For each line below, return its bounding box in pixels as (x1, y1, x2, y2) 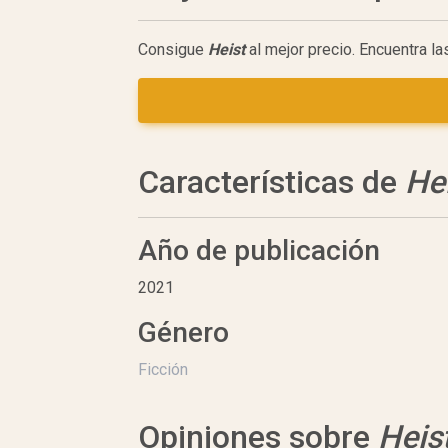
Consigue (138, 40, 208, 60)
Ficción (138, 360, 188, 380)
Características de (138, 163, 405, 202)
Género (138, 316, 229, 350)
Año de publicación (138, 234, 380, 268)
